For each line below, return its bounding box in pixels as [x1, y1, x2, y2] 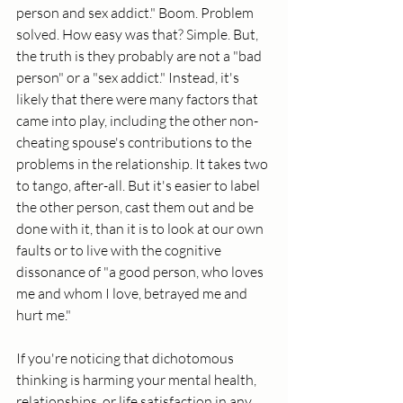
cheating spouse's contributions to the [16, 133, 255, 152]
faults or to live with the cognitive [16, 241, 224, 260]
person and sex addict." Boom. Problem [16, 4, 256, 22]
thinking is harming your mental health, [16, 371, 259, 390]
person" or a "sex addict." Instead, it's [16, 68, 242, 87]
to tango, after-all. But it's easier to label [16, 176, 263, 195]
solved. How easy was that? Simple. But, [16, 25, 261, 44]
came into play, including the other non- [16, 112, 258, 130]
